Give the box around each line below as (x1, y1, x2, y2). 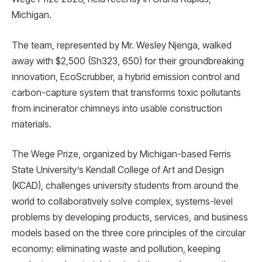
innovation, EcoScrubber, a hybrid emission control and (12, 70, 240, 82)
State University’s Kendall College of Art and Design (12, 164, 224, 176)
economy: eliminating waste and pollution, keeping (12, 243, 220, 255)
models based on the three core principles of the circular (12, 227, 246, 239)
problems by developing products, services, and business (12, 211, 248, 223)
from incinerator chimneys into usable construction (12, 102, 222, 114)
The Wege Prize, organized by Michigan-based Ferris (12, 148, 231, 160)
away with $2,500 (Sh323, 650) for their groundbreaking (12, 54, 244, 67)
